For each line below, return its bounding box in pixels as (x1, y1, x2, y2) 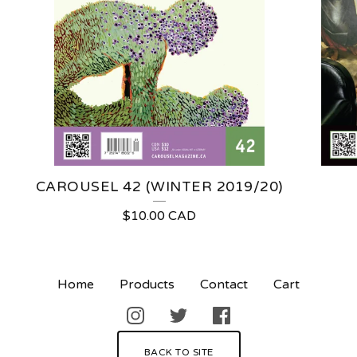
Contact (200, 277, 248, 293)
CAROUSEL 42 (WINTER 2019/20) (35, 178, 283, 196)
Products (120, 277, 175, 293)
